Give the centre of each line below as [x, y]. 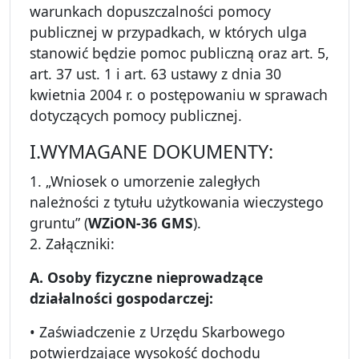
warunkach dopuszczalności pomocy [150, 12]
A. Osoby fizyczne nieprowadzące [146, 278]
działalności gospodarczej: [121, 298]
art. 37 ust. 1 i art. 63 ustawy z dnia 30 [155, 74]
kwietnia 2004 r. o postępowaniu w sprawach [179, 95]
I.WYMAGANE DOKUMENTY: [151, 152]
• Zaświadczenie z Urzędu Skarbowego [157, 332]
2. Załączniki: [72, 244]
